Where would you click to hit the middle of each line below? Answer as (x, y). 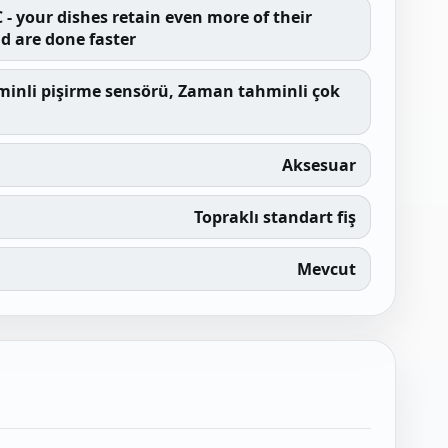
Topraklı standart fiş (274, 217)
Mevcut (326, 269)
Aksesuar (318, 165)
